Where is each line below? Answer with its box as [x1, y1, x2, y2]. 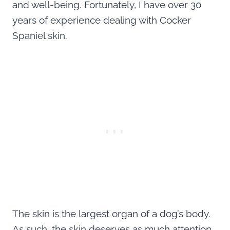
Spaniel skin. [12, 29, 67, 41]
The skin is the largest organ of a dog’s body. [12, 207, 210, 219]
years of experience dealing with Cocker [12, 14, 191, 26]
